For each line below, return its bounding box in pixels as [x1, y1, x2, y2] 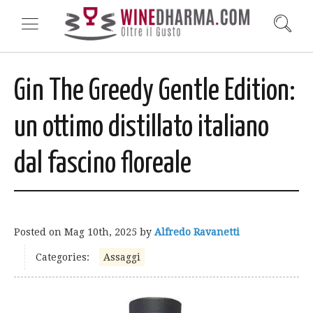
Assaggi [103, 252, 140, 263]
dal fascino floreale [14, 150, 191, 179]
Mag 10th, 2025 [64, 226, 137, 238]
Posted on [14, 226, 64, 238]
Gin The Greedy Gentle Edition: [14, 78, 295, 106]
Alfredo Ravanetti [154, 226, 240, 238]
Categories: [36, 252, 89, 263]
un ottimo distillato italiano [14, 114, 269, 143]
